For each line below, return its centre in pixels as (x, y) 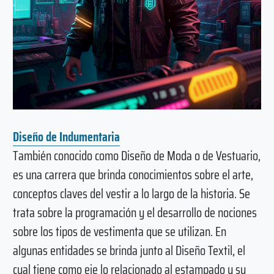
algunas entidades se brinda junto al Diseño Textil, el (129, 251)
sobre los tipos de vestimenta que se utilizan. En (119, 232)
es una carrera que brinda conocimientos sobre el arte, (133, 175)
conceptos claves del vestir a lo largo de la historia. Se (131, 194)
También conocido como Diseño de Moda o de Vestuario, (136, 156)
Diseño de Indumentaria (66, 137)
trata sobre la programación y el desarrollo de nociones (135, 213)
